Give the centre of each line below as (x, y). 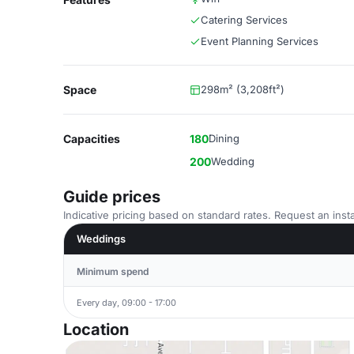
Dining (224, 138)
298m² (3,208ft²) (243, 89)
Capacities (92, 139)
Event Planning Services (260, 41)
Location (96, 330)
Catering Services (244, 20)
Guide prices (112, 197)
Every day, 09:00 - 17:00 (126, 302)
